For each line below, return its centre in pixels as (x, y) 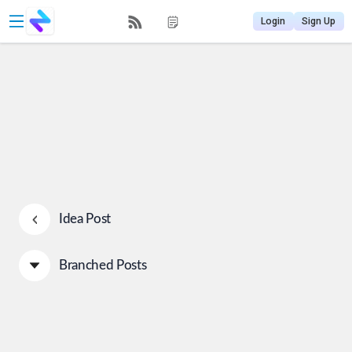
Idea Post (85, 219)
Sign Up (319, 21)
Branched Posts (103, 266)
